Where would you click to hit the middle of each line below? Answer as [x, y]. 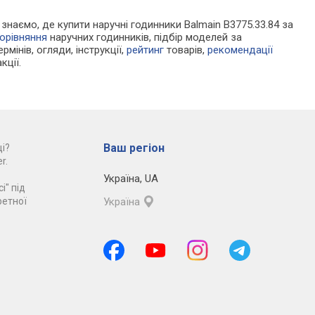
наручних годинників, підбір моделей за [145, 38]
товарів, [186, 50]
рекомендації [240, 50]
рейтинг [146, 50]
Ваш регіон [134, 148]
